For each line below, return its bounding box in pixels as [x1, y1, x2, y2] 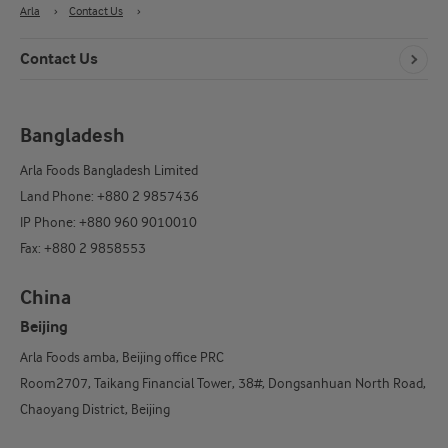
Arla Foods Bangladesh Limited [20, 162, 198, 179]
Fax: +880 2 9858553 [20, 240, 146, 257]
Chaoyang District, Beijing [20, 401, 170, 418]
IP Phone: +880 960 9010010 [20, 214, 197, 231]
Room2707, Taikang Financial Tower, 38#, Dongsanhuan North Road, [20, 375, 426, 392]
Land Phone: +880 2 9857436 [20, 188, 199, 205]
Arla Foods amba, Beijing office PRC [20, 349, 224, 366]
